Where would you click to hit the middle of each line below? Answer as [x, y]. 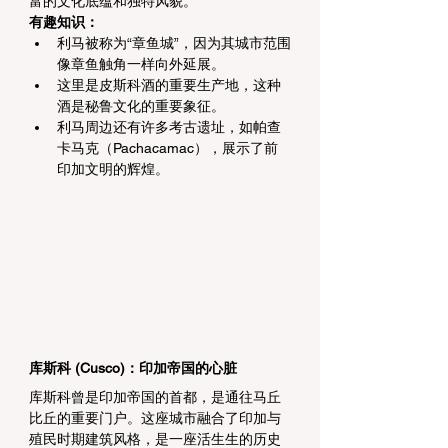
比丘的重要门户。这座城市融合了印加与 [155, 418]
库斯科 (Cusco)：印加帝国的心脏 [133, 368]
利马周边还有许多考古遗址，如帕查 [169, 126]
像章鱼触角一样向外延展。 [141, 63]
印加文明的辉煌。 [113, 168]
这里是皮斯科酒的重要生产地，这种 [169, 84]
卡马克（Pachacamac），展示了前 [167, 147]
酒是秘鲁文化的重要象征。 [141, 105]
